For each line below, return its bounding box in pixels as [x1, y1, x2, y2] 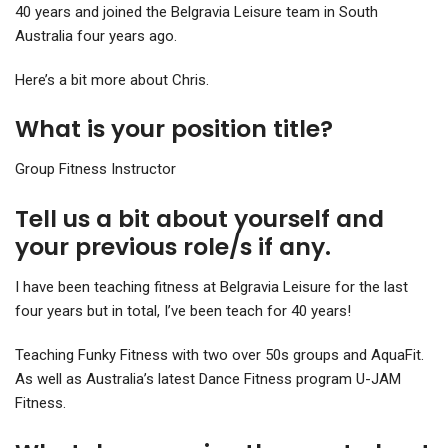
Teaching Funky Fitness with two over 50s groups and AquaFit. [15, 345, 424, 364]
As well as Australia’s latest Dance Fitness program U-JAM [15, 369, 401, 388]
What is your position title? [15, 112, 333, 146]
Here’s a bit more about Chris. [15, 70, 209, 89]
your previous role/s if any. [15, 229, 331, 263]
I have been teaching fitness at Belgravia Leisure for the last [15, 277, 408, 296]
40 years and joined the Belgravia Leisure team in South [15, 2, 378, 21]
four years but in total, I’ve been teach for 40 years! [15, 301, 351, 320]
